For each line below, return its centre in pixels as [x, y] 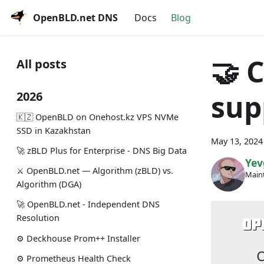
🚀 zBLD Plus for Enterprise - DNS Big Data [102, 150]
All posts [42, 64]
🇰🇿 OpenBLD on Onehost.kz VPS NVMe [98, 117]
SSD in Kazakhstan [54, 130]
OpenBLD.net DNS [75, 18]
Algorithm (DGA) [49, 184]
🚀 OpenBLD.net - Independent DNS [88, 204]
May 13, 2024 [237, 141]
